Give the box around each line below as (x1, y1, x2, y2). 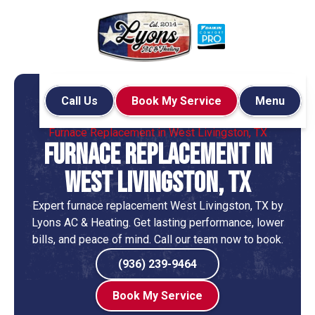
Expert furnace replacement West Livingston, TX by (32, 199, 283, 213)
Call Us (60, 94, 98, 108)
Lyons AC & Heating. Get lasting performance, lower (31, 216, 284, 230)
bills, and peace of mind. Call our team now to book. (32, 233, 283, 247)
